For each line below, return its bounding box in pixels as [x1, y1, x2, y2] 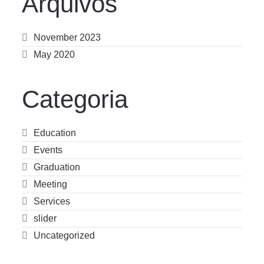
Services [34, 196, 71, 206]
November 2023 [34, 32, 101, 42]
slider [34, 213, 57, 223]
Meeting [34, 179, 68, 189]
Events [34, 144, 63, 155]
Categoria [22, 85, 128, 113]
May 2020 [34, 49, 75, 60]
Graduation [34, 161, 81, 172]
